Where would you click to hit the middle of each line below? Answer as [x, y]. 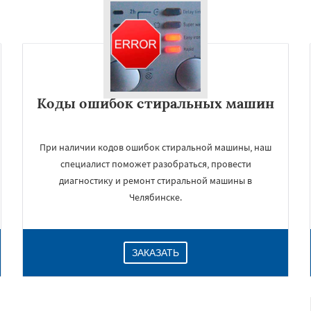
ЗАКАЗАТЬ [155, 253]
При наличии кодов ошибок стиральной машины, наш [155, 147]
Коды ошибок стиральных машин [155, 103]
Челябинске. [155, 197]
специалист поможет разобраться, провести [155, 164]
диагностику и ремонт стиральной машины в [155, 180]
